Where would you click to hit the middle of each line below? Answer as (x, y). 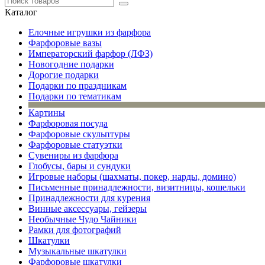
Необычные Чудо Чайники (83, 219)
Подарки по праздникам (77, 85)
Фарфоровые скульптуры (79, 134)
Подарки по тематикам (75, 96)
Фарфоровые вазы (65, 43)
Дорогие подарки (64, 75)
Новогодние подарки (71, 64)
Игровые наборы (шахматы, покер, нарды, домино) (132, 177)
